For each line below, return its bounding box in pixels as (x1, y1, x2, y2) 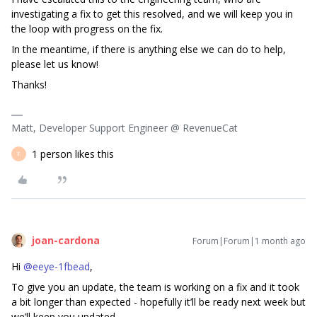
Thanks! (11, 77, 47, 91)
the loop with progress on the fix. (11, 21, 163, 35)
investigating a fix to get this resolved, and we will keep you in (11, 6, 293, 21)
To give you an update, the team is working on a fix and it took (11, 279, 299, 294)
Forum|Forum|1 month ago (192, 234, 306, 247)
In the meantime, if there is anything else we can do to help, (11, 42, 286, 56)
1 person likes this (32, 146, 114, 161)
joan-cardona (32, 233, 100, 247)
